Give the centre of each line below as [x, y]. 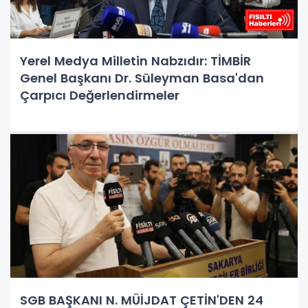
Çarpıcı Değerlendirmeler [100, 95]
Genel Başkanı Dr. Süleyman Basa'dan [142, 78]
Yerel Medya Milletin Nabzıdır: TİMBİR [135, 60]
